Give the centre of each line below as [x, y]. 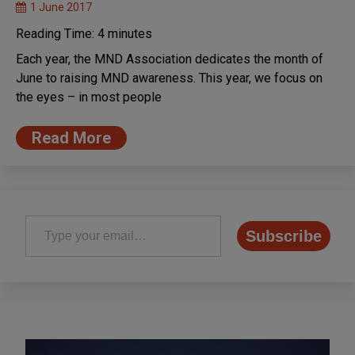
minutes [130, 34]
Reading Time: [57, 34]
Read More [71, 138]
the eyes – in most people [89, 97]
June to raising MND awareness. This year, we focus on [169, 78]
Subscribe [283, 237]
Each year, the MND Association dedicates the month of [170, 59]
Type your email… [44, 215]
